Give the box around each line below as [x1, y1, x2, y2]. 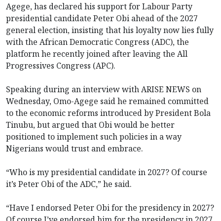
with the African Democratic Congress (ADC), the [6, 36, 189, 47]
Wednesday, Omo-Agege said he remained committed [6, 95, 209, 107]
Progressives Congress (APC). [6, 60, 115, 71]
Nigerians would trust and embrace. [6, 143, 143, 154]
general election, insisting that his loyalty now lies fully [6, 24, 214, 36]
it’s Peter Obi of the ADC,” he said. [6, 178, 132, 189]
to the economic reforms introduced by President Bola [6, 107, 211, 118]
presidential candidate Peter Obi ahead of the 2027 [6, 12, 198, 24]
